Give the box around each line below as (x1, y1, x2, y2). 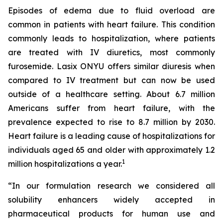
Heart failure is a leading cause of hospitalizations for (8, 131, 215, 141)
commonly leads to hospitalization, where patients (8, 33, 215, 43)
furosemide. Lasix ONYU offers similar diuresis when (8, 61, 215, 71)
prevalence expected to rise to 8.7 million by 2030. (8, 117, 215, 127)
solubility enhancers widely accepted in (8, 195, 215, 205)
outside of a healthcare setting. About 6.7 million (8, 89, 215, 99)
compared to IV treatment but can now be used (8, 75, 215, 85)
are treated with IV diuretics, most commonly (8, 47, 215, 57)
